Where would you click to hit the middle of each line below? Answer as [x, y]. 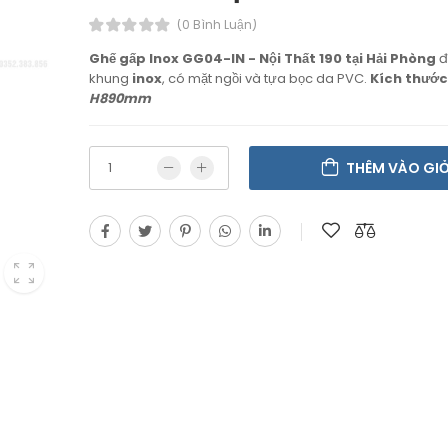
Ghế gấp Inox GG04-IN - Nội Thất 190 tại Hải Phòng [262, 58]
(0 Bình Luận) [216, 24]
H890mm [120, 98]
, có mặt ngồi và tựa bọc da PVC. [266, 78]
